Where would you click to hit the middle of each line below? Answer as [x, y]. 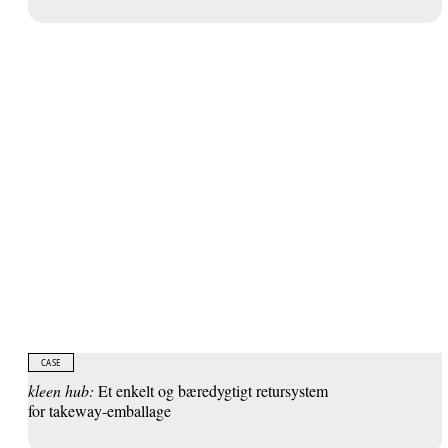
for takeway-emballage [99, 411]
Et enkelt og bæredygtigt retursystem [211, 391]
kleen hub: [61, 391]
